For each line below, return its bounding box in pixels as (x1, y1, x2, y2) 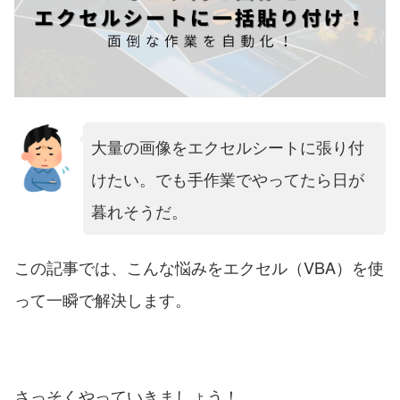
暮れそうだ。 (90, 199, 187, 222)
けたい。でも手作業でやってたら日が (90, 167, 364, 190)
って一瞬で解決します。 (14, 287, 191, 311)
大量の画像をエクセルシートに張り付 (90, 135, 364, 158)
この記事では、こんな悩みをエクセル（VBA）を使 (14, 255, 384, 279)
